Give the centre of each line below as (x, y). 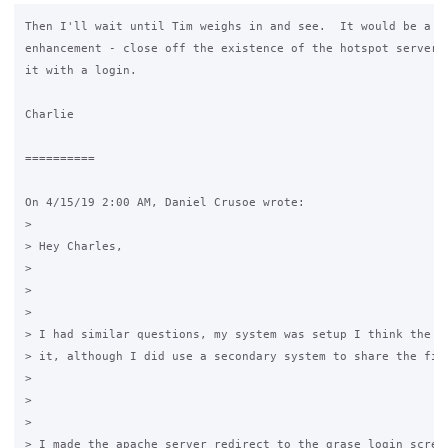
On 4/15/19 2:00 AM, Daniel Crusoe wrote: (164, 202)
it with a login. (80, 70)
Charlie (49, 114)
